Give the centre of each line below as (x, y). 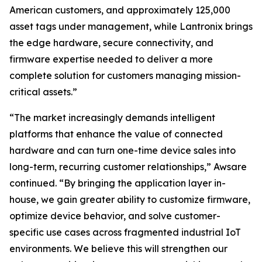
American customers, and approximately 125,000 (120, 10)
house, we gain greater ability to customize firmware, (130, 199)
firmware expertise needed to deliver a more (111, 59)
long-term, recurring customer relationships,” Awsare (128, 167)
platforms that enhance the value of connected (116, 134)
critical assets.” (43, 92)
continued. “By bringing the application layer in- (118, 183)
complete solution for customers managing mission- (125, 75)
